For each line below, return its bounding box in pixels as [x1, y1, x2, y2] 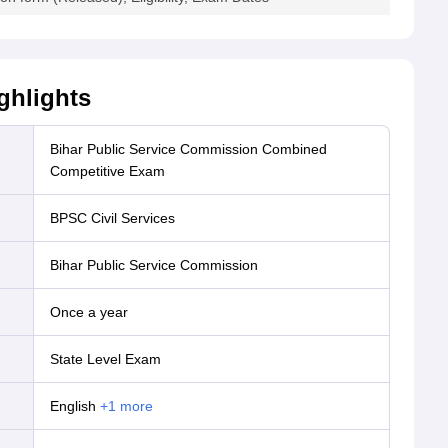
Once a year [61, 304, 128, 320]
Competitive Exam [50, 163, 165, 179]
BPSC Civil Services [59, 210, 175, 226]
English [59, 398, 96, 414]
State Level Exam [59, 351, 161, 367]
